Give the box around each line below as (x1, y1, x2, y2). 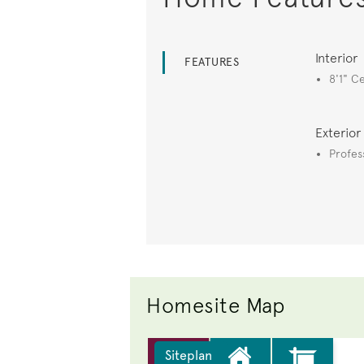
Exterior (315, 124, 362, 141)
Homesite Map (146, 292, 286, 318)
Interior (315, 50, 358, 66)
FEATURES (184, 54, 240, 69)
